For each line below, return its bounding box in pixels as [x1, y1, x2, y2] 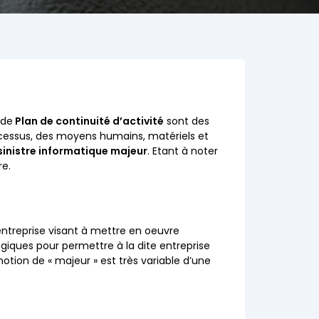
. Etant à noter [147, 144, 219, 158]
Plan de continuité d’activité [13, 114, 164, 128]
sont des [164, 114, 210, 128]
